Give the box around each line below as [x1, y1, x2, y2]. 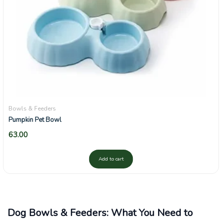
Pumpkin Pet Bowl [8, 115, 61, 124]
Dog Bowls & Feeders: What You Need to [7, 206, 193, 220]
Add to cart [98, 155, 124, 163]
